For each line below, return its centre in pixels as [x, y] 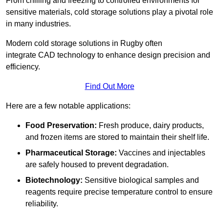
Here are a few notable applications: [68, 106]
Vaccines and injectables [161, 153]
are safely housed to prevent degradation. [97, 165]
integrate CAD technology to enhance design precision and [108, 55]
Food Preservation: [61, 126]
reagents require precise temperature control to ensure [119, 192]
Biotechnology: [54, 180]
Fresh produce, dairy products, [150, 126]
